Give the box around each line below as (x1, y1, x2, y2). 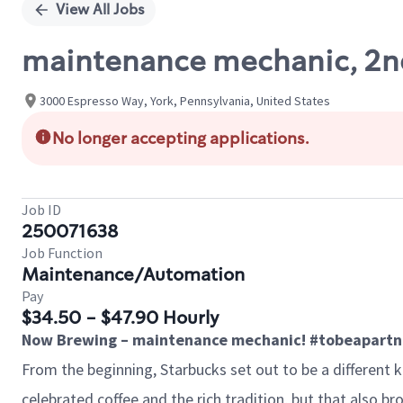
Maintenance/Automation (22, 263, 245, 286)
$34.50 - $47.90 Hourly (22, 306, 219, 329)
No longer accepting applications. (52, 128, 309, 149)
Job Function (22, 244, 103, 262)
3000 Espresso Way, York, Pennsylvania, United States (40, 92, 330, 109)
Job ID (22, 201, 61, 219)
